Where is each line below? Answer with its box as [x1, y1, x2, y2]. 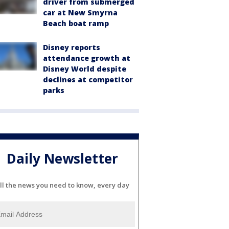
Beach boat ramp [43, 18, 109, 28]
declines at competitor [43, 74, 133, 84]
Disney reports [43, 42, 100, 52]
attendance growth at [43, 53, 130, 63]
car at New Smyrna [43, 7, 118, 17]
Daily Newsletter [7, 149, 118, 168]
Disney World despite [43, 63, 126, 74]
